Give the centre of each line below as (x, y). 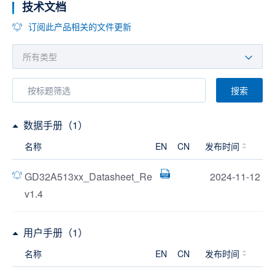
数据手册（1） (56, 125)
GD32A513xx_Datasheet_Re (88, 176)
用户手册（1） (56, 232)
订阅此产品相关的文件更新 (80, 26)
